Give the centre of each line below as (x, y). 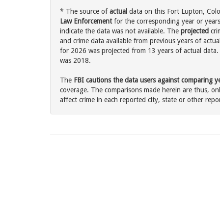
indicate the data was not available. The (120, 31)
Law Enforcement (86, 21)
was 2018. (75, 61)
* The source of (85, 12)
